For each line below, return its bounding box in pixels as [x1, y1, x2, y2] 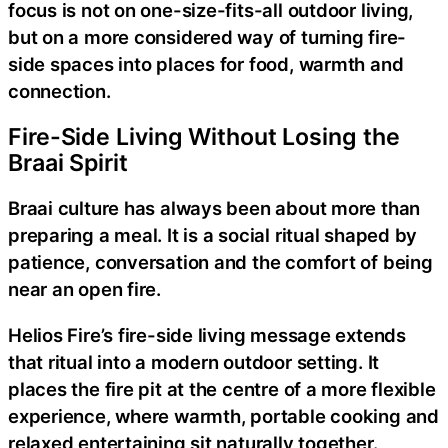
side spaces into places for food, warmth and [8, 52, 404, 75]
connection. [8, 79, 111, 102]
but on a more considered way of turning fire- [8, 25, 407, 48]
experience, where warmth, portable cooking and [8, 404, 439, 427]
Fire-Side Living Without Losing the [8, 123, 400, 152]
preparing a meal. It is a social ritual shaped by [8, 224, 418, 247]
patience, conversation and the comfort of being [8, 251, 433, 274]
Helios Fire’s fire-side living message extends [8, 323, 406, 346]
